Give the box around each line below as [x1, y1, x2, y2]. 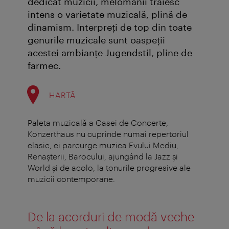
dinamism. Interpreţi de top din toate [28, 21, 192, 33]
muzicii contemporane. [28, 174, 115, 184]
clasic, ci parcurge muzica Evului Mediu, [28, 140, 178, 150]
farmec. [28, 60, 61, 72]
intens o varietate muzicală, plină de [28, 9, 187, 20]
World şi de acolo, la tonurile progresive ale [28, 163, 191, 173]
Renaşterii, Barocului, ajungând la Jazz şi [28, 151, 178, 162]
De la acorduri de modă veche [28, 209, 194, 224]
